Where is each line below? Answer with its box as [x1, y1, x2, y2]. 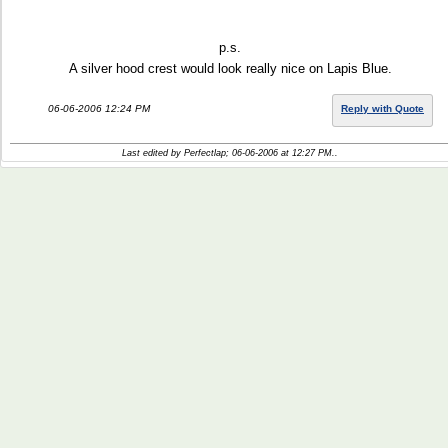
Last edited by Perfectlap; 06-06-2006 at [122, 148, 292, 158]
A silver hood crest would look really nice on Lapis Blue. [68, 61, 392, 76]
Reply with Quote [341, 103, 424, 114]
